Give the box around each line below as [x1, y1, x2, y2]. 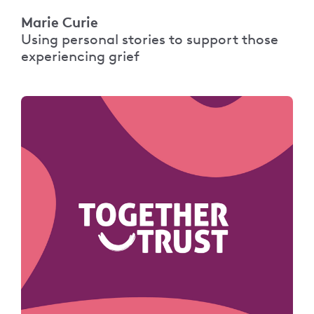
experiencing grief [21, 48, 139, 64]
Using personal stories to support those [21, 31, 278, 48]
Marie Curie [21, 13, 98, 31]
